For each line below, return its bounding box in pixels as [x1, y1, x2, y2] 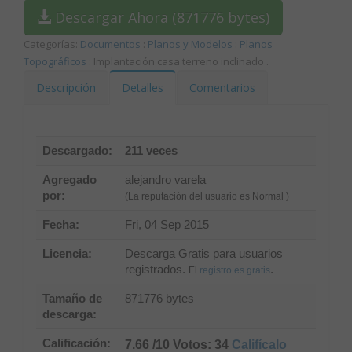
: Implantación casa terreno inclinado [86, 54, 266, 69]
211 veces [125, 145, 178, 158]
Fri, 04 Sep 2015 [125, 218, 209, 232]
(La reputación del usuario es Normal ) [125, 191, 289, 203]
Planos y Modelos [148, 37, 233, 52]
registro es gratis [200, 265, 270, 277]
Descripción [36, 80, 96, 96]
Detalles [122, 80, 163, 96]
